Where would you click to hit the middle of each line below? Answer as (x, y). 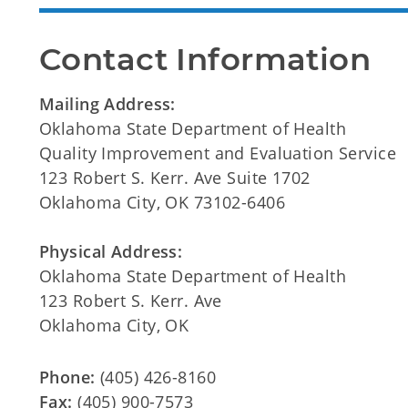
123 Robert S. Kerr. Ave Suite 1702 (175, 178)
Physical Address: (111, 252)
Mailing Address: (107, 104)
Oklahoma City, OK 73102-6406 (163, 203)
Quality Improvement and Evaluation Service (218, 153)
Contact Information (205, 60)
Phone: (67, 377)
